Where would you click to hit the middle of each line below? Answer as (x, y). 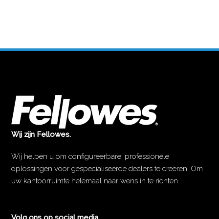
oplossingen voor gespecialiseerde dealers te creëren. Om (107, 169)
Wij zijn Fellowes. (41, 135)
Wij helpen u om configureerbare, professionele (90, 157)
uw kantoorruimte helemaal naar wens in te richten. (96, 181)
